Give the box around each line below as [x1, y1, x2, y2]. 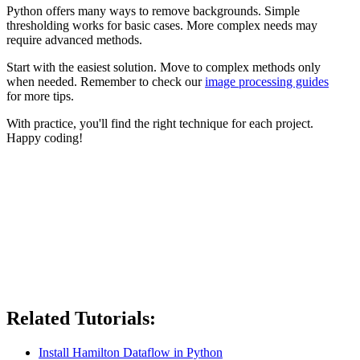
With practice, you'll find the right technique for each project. [6, 117, 313, 131]
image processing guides [205, 75, 329, 89]
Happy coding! [6, 131, 83, 145]
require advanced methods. [6, 33, 142, 47]
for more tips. [6, 89, 74, 104]
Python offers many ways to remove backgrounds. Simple [6, 4, 300, 18]
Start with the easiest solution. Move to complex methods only [6, 60, 321, 75]
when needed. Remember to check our [6, 75, 205, 89]
